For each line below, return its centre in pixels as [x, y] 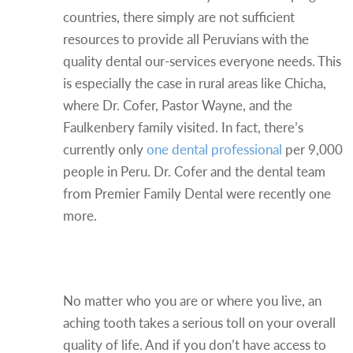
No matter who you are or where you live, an [192, 300]
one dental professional [214, 149]
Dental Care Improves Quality [202, 245]
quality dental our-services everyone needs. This [202, 61]
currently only [105, 149]
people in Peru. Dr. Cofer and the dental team [194, 171]
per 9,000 [312, 149]
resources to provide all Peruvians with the [186, 39]
